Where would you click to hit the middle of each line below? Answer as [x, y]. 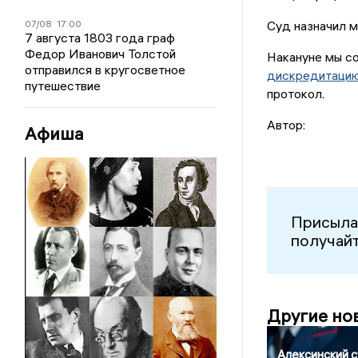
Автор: [286, 125]
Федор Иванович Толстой [101, 54]
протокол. [295, 94]
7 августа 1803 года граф [100, 38]
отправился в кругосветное [105, 70]
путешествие [63, 86]
